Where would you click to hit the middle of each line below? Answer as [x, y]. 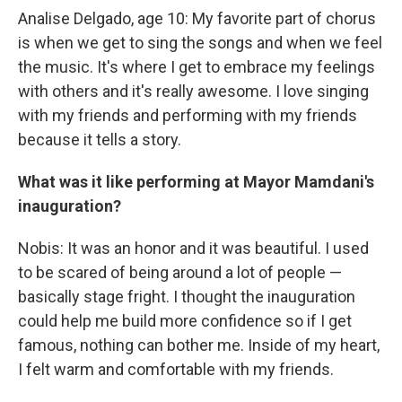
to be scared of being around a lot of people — [180, 272]
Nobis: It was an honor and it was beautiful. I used [193, 248]
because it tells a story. [100, 139]
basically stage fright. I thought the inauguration [187, 296]
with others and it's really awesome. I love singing [193, 91]
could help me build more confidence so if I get [185, 320]
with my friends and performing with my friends [188, 115]
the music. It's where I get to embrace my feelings [197, 66]
